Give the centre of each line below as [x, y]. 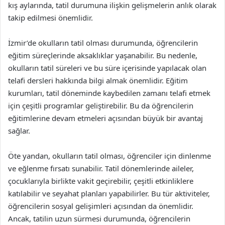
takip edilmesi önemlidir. [50, 17]
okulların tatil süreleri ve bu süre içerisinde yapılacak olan [107, 68]
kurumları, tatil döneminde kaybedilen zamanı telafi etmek [109, 93]
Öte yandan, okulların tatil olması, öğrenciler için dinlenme [109, 155]
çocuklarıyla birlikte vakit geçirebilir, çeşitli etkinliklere [101, 181]
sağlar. [19, 130]
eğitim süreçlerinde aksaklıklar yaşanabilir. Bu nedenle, [103, 55]
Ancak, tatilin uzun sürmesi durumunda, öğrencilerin [99, 218]
